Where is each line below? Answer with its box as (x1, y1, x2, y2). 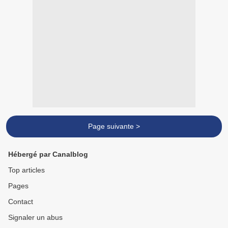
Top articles (8, 166, 45, 175)
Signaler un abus (8, 213, 63, 222)
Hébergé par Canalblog (8, 150, 88, 159)
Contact (8, 197, 33, 206)
